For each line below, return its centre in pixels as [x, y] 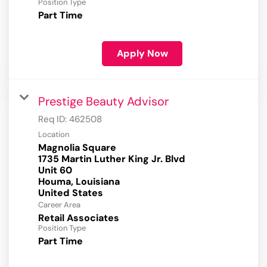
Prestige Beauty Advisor [103, 102]
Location [54, 135]
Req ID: [54, 119]
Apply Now [142, 54]
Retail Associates [79, 218]
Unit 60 [55, 170]
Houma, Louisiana [79, 182]
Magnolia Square [77, 148]
